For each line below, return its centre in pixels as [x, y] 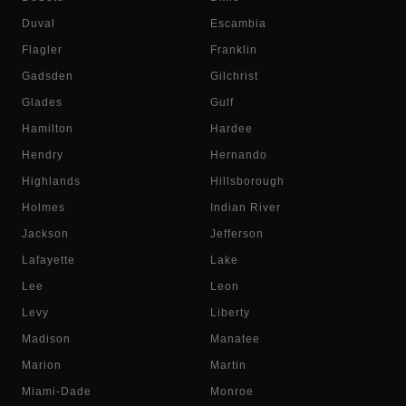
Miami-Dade [57, 391]
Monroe [232, 391]
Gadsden [48, 76]
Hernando [239, 155]
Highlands [51, 181]
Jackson [45, 234]
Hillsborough [247, 181]
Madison [46, 339]
